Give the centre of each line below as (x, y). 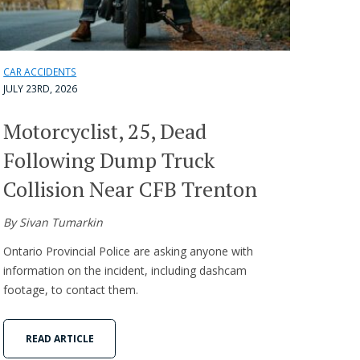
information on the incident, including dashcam (125, 271)
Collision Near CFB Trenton (131, 189)
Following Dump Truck (109, 160)
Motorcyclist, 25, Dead (105, 131)
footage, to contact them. (71, 290)
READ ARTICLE (59, 338)
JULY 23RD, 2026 (41, 89)
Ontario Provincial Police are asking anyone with (129, 252)
